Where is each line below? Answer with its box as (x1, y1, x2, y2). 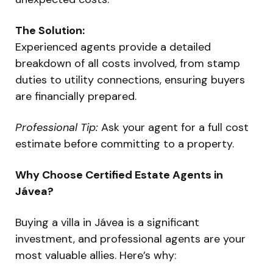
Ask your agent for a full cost (98, 119, 249, 135)
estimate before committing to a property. (15, 136, 234, 151)
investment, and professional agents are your (15, 231, 246, 246)
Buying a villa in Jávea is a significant (15, 214, 199, 230)
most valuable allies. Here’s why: (15, 247, 176, 263)
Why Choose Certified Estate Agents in (15, 167, 223, 182)
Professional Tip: (15, 119, 98, 135)
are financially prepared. (15, 88, 136, 104)
